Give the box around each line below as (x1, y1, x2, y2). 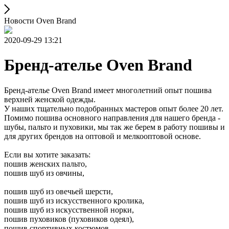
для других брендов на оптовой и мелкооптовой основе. (4, 131, 201, 141)
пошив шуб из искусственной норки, (4, 205, 134, 214)
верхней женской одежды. (4, 95, 96, 104)
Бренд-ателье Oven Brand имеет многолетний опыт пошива (4, 85, 212, 95)
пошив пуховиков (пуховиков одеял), (4, 214, 134, 223)
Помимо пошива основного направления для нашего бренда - (4, 113, 220, 122)
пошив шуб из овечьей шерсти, (4, 187, 113, 196)
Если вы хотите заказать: (4, 150, 90, 159)
